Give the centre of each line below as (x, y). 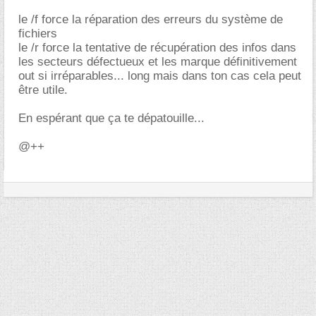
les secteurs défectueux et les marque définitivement (158, 62)
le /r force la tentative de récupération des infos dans (157, 48)
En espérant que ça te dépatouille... (111, 118)
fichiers (38, 34)
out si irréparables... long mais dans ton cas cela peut (160, 76)
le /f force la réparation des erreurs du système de (151, 19)
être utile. (43, 90)
